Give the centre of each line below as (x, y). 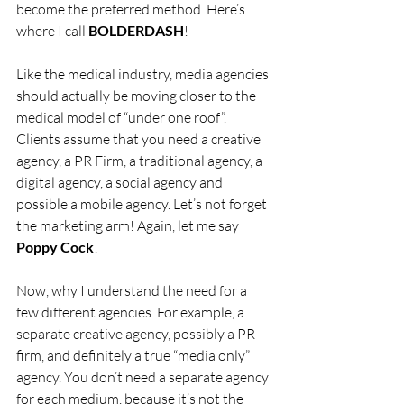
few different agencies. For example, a (132, 312)
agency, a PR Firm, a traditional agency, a (141, 161)
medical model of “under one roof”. (123, 118)
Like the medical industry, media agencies (144, 74)
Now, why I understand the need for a (133, 291)
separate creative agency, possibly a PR (137, 334)
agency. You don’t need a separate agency (144, 377)
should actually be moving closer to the (138, 96)
